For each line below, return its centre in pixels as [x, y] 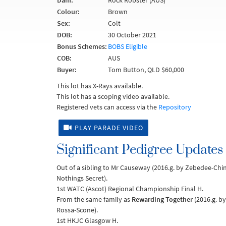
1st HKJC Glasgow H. [87, 220]
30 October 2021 [132, 35]
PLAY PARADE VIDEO [109, 128]
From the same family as [94, 199]
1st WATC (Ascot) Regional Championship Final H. [130, 189]
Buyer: [67, 70]
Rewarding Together [162, 199]
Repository [175, 107]
